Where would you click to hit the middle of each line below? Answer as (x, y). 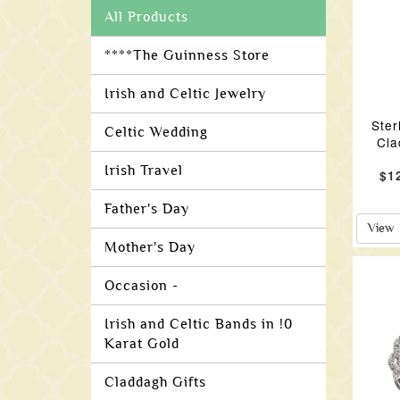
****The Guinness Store (187, 55)
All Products (146, 17)
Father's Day (147, 209)
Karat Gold (142, 344)
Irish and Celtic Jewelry (185, 94)
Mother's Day (150, 247)
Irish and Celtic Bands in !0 (199, 324)
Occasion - (142, 286)
